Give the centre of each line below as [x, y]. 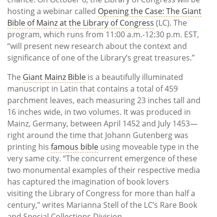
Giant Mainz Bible [54, 77]
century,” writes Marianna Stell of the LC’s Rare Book [102, 205]
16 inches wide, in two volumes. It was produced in [99, 112]
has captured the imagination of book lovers [88, 182]
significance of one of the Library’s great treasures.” [101, 58]
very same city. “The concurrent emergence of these [102, 159]
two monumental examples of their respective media [104, 170]
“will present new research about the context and [97, 46]
